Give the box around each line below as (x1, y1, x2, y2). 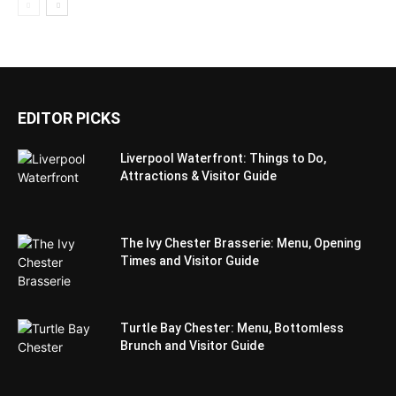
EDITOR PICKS (18, 108, 120, 127)
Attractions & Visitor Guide (120, 168, 277, 183)
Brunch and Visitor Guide (120, 338, 264, 353)
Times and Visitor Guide (120, 253, 259, 268)
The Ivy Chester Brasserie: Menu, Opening (120, 235, 361, 250)
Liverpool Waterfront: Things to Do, (120, 150, 326, 165)
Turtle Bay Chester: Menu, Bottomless (120, 320, 344, 335)
